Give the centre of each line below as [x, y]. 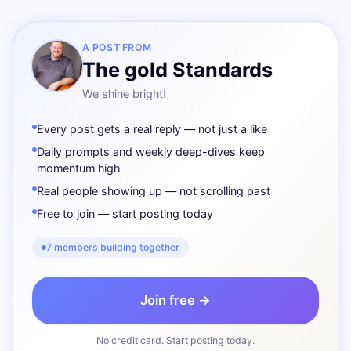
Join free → [175, 300]
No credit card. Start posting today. [175, 341]
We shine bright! [124, 94]
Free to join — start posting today [125, 214]
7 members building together [113, 248]
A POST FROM [117, 48]
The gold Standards [177, 70]
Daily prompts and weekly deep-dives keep [151, 152]
